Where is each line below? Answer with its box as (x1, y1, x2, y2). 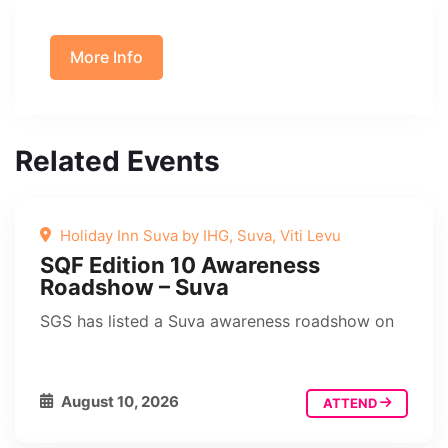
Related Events (15, 143, 220, 178)
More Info (70, 46, 143, 67)
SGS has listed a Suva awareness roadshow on (40, 310, 394, 331)
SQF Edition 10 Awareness (40, 251, 320, 278)
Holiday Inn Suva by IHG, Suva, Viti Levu (56, 225, 341, 245)
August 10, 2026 (58, 391, 179, 411)
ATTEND (323, 394, 380, 411)
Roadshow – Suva (40, 273, 229, 300)
